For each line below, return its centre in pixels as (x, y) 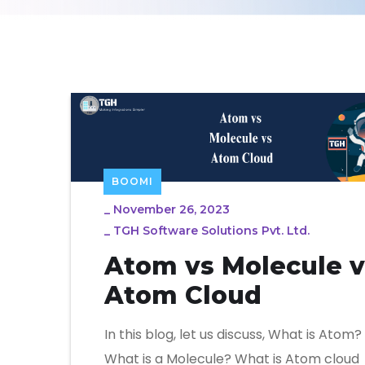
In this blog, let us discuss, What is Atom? (233, 334)
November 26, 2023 (172, 209)
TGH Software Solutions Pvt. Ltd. (211, 230)
